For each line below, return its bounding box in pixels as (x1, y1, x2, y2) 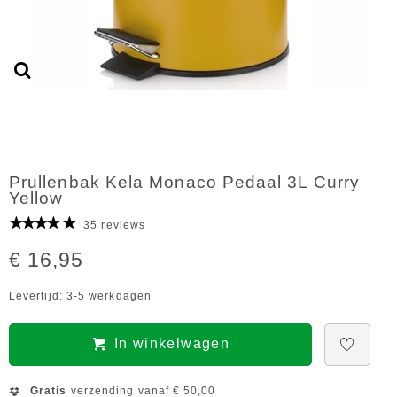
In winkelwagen (113, 336, 230, 351)
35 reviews (83, 219, 145, 231)
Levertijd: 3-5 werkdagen (9, 290, 152, 302)
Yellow (9, 189, 64, 207)
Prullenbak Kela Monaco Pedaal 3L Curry (9, 173, 361, 191)
